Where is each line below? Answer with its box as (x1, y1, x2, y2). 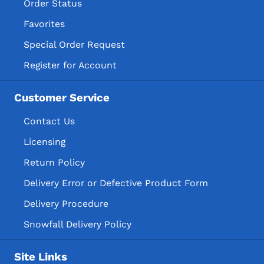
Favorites (24, 18, 65, 29)
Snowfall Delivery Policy (24, 218, 131, 230)
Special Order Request (24, 38, 125, 50)
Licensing (24, 136, 65, 147)
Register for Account (24, 59, 117, 71)
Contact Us (24, 115, 75, 127)
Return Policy (24, 156, 85, 168)
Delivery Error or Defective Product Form (24, 177, 208, 189)
